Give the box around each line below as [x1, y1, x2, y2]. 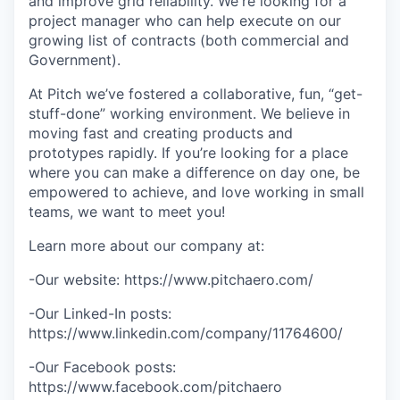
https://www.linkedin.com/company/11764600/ [29, 324, 343, 342]
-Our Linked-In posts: [29, 304, 171, 322]
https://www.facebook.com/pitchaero [29, 378, 282, 396]
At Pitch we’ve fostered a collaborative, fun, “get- [29, 85, 362, 103]
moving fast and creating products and [29, 124, 293, 142]
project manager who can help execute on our [29, 12, 341, 29]
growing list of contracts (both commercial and [29, 31, 349, 49]
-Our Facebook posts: [29, 358, 176, 376]
